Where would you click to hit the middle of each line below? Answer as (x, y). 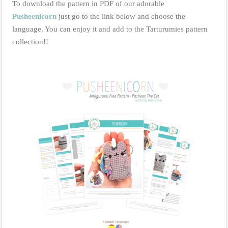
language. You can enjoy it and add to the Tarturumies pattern (110, 29)
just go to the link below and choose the (121, 17)
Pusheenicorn (34, 17)
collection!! (30, 42)
